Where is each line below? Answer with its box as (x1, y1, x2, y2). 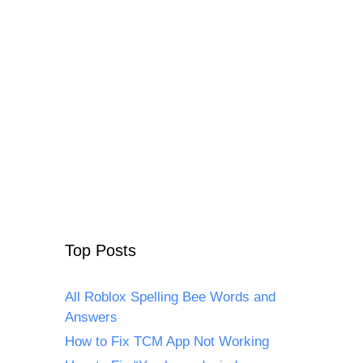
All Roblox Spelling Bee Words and (65, 288, 275, 305)
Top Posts (65, 241, 136, 259)
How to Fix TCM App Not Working (65, 333, 269, 349)
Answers (65, 309, 117, 325)
